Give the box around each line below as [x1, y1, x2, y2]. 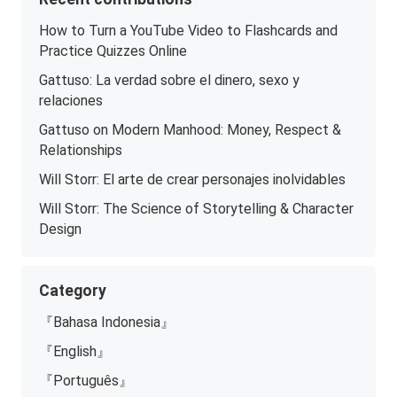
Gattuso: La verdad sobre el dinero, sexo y [39, 72, 300, 89]
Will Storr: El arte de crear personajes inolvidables [39, 171, 346, 188]
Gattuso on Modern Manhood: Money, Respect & [39, 121, 342, 138]
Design [39, 221, 82, 237]
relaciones [39, 92, 104, 109]
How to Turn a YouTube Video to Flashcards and [39, 22, 339, 39]
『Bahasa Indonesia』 [39, 314, 175, 331]
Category [39, 282, 107, 300]
